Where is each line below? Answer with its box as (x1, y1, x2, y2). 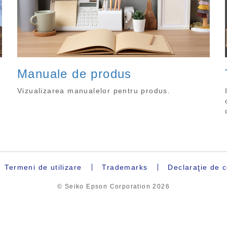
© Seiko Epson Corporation (57, 183, 153, 191)
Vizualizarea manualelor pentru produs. (17, 87, 171, 95)
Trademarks (102, 163, 148, 172)
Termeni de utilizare (5, 163, 82, 172)
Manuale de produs (17, 67, 132, 81)
